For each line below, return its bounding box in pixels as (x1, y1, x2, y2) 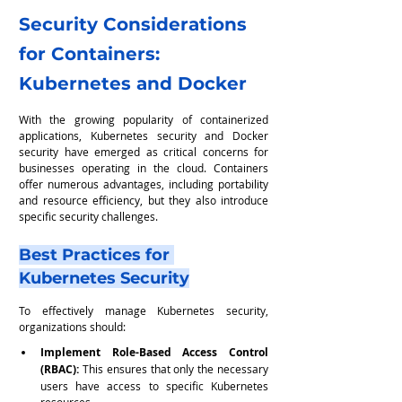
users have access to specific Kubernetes (40, 378, 268, 393)
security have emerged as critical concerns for (19, 144, 268, 159)
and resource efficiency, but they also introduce (19, 192, 268, 207)
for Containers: (19, 43, 165, 66)
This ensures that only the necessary (79, 361, 268, 376)
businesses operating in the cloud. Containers (19, 160, 268, 175)
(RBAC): (40, 361, 79, 377)
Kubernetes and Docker (19, 73, 247, 95)
